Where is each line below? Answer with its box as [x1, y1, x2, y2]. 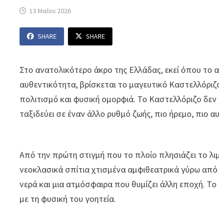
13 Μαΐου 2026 [29, 6, 71, 16]
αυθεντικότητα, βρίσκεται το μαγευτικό [20, 79, 170, 90]
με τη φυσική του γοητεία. [20, 193, 116, 205]
